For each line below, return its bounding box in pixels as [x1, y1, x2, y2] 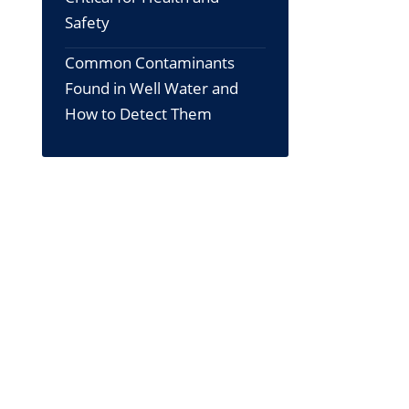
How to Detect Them [65, 103, 212, 125]
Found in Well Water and [65, 78, 238, 100]
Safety [65, 12, 110, 34]
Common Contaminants [65, 52, 235, 74]
